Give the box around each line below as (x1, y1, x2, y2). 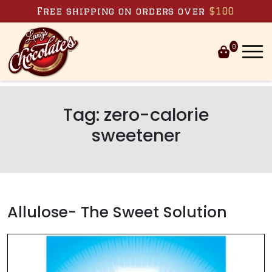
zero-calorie (104, 102, 209, 127)
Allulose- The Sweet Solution (7, 201, 227, 223)
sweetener (91, 123, 181, 148)
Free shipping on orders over (36, 6, 209, 16)
